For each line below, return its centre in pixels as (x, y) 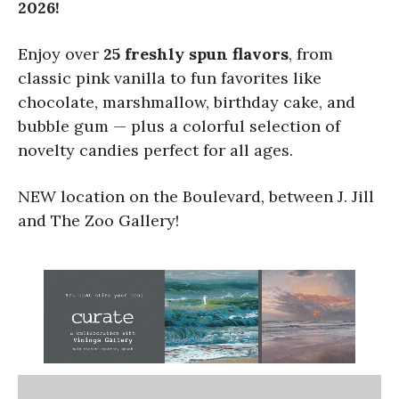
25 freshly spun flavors (196, 54)
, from (311, 54)
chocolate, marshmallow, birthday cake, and (187, 102)
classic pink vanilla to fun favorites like (170, 78)
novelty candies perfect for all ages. (155, 151)
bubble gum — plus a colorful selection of (179, 126)
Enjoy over (61, 54)
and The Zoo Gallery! (98, 221)
